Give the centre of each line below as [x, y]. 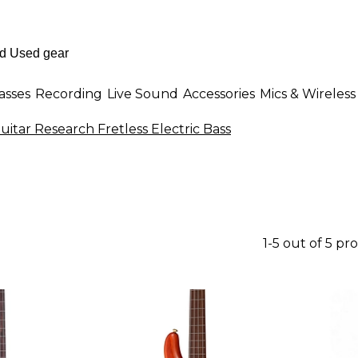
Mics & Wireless [308, 93]
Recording [69, 93]
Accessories [219, 93]
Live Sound [143, 93]
